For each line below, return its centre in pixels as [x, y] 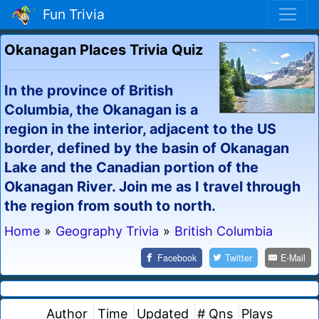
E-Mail [293, 257]
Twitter [239, 257]
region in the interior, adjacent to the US [140, 129]
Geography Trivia [107, 231]
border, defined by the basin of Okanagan [147, 148]
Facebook [177, 257]
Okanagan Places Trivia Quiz [104, 49]
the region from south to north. [110, 205]
